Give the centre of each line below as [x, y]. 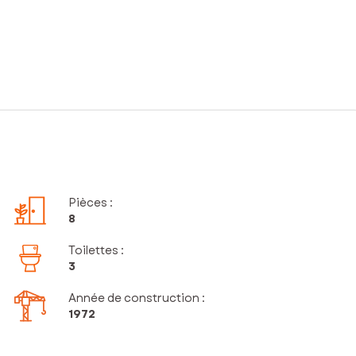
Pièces [88, 203]
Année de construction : [137, 298]
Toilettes [94, 251]
